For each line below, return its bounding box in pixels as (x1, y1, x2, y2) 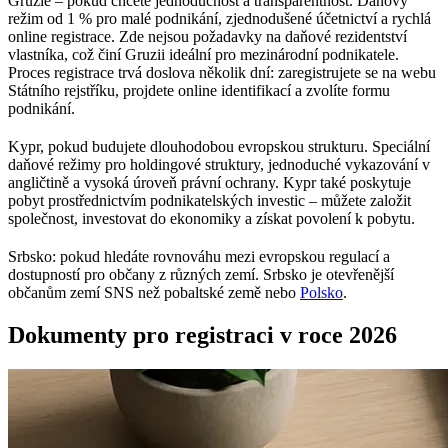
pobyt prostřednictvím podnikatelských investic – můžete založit (8, 191, 411, 209)
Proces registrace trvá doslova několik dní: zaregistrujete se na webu (8, 63, 436, 81)
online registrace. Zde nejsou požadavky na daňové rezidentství (8, 27, 407, 45)
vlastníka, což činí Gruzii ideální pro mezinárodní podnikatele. (8, 45, 399, 63)
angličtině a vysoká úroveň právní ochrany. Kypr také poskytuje (8, 173, 411, 191)
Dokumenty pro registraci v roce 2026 (8, 321, 397, 348)
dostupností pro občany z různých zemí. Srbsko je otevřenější (8, 265, 394, 283)
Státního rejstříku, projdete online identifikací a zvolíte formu (8, 81, 390, 99)
